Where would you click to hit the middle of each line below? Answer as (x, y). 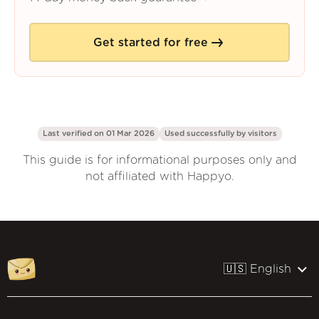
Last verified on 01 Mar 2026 (98, 134)
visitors (262, 134)
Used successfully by (206, 134)
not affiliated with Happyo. (159, 177)
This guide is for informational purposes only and (159, 161)
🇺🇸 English (258, 269)
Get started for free (150, 42)
